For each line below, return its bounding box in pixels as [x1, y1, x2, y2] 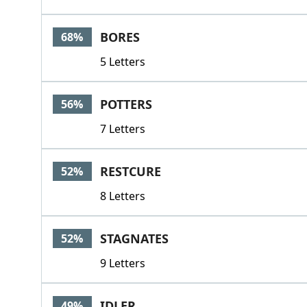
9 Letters [99, 256, 145, 271]
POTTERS [99, 96, 152, 112]
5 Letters [99, 54, 145, 69]
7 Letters [99, 121, 145, 136]
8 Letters [99, 188, 145, 204]
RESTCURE [99, 163, 161, 180]
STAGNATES [99, 230, 169, 247]
